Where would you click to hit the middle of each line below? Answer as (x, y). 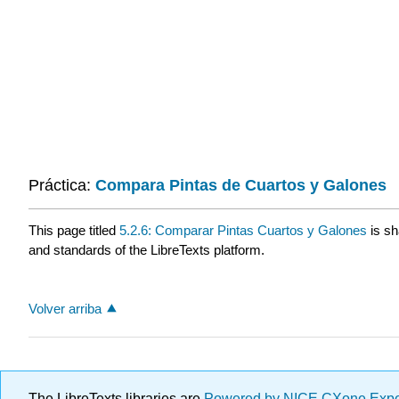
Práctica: (62, 186)
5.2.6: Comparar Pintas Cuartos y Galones (243, 230)
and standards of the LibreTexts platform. (147, 249)
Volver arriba (65, 308)
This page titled (74, 230)
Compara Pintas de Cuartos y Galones (241, 186)
